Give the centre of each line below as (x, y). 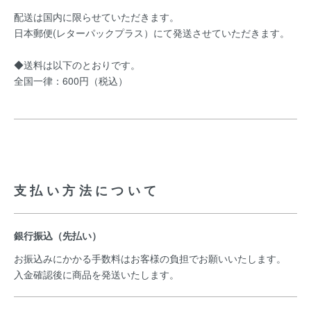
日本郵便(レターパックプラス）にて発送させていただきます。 (152, 33)
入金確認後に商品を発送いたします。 (98, 274)
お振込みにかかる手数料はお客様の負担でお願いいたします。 (150, 258)
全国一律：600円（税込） (71, 81)
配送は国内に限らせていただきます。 (96, 17)
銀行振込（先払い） (58, 235)
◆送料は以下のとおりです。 (77, 65)
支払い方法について (87, 190)
